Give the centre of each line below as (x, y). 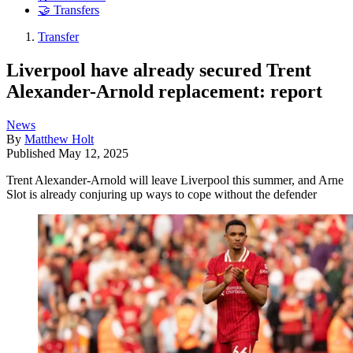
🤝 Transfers (69, 10)
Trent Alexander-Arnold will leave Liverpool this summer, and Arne (175, 180)
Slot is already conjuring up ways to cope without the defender (162, 194)
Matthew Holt (59, 139)
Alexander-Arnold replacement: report (164, 91)
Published (32, 153)
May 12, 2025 (93, 153)
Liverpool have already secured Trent (159, 70)
